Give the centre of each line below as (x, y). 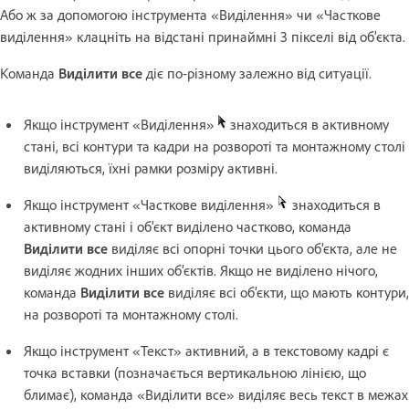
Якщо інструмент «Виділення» (121, 124)
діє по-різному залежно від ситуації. (257, 73)
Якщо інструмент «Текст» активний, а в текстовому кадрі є (206, 350)
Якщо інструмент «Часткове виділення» (151, 204)
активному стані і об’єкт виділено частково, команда (188, 226)
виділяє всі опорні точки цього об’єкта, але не (252, 248)
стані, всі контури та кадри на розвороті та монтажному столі (215, 146)
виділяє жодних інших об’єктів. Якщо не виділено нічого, (201, 270)
